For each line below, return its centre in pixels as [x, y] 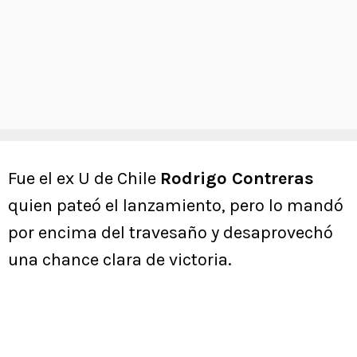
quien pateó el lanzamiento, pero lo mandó [176, 206]
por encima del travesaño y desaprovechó [171, 233]
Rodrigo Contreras [237, 179]
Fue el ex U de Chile [84, 179]
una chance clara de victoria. [120, 260]
